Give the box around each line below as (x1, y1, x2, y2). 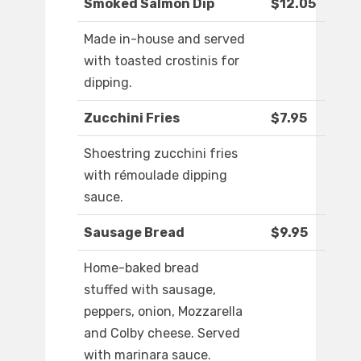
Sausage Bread (84, 225, 185, 241)
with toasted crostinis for (84, 53, 239, 69)
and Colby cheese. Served (84, 326, 240, 342)
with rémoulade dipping (84, 168, 227, 184)
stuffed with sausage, (84, 282, 216, 298)
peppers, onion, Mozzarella (84, 304, 243, 320)
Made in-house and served (84, 31, 245, 48)
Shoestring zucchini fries (84, 146, 238, 162)
